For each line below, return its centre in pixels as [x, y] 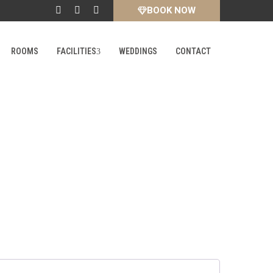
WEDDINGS [138, 51]
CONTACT [193, 51]
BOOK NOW [171, 10]
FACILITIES [76, 51]
